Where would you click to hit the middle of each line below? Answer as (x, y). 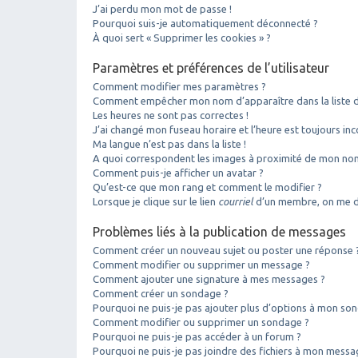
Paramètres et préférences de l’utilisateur (211, 68)
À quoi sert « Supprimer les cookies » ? (182, 37)
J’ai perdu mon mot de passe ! (162, 8)
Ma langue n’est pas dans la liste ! (169, 143)
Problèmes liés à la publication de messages (219, 231)
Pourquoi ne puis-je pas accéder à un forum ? (197, 336)
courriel (236, 201)
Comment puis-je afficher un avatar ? (178, 172)
